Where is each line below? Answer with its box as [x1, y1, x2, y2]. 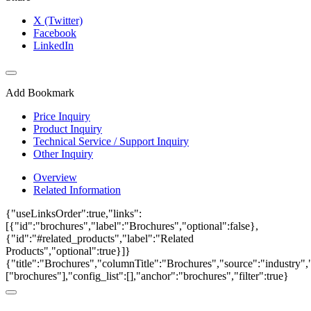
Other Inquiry [33, 147, 93, 160]
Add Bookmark [6, 86, 74, 99]
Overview [33, 171, 77, 183]
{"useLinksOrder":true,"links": [6, 207, 142, 219]
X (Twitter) [33, 14, 83, 26]
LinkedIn [33, 39, 74, 51]
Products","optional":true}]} [6, 244, 131, 257]
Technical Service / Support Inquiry [33, 135, 189, 147]
